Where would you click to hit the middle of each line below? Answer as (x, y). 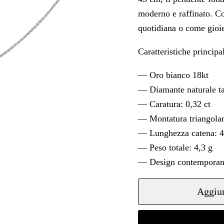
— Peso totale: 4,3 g (175, 147)
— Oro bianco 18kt (173, 75)
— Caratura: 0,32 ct (174, 104)
